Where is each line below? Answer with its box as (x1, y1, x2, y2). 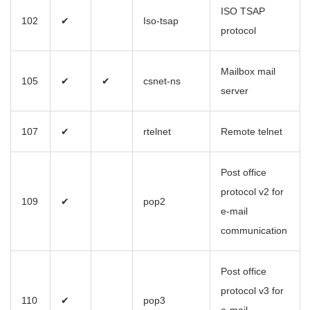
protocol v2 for (221, 186, 284, 198)
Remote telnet (221, 126, 282, 138)
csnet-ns (143, 75, 181, 87)
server (221, 85, 248, 97)
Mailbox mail (221, 66, 275, 77)
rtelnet (143, 126, 171, 138)
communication (221, 225, 287, 237)
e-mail (221, 206, 248, 217)
